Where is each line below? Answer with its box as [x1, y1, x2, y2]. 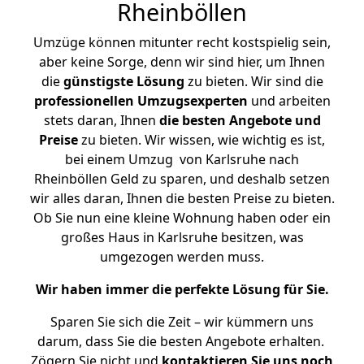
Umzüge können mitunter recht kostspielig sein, [33, 33, 331, 51]
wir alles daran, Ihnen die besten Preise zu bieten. [29, 189, 335, 207]
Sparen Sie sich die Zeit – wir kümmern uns [50, 313, 314, 331]
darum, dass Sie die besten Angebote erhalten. [37, 332, 327, 350]
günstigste [63, 72, 133, 90]
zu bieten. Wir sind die [184, 72, 323, 90]
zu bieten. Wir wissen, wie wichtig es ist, [78, 131, 325, 149]
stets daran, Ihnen [43, 111, 159, 129]
